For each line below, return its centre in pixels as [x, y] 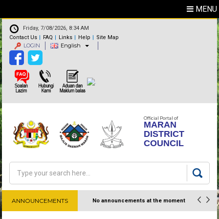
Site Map [108, 38]
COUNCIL [164, 143]
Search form [42, 180]
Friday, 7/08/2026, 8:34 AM [56, 28]
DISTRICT [164, 134]
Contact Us [23, 38]
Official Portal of [161, 118]
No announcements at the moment [139, 201]
